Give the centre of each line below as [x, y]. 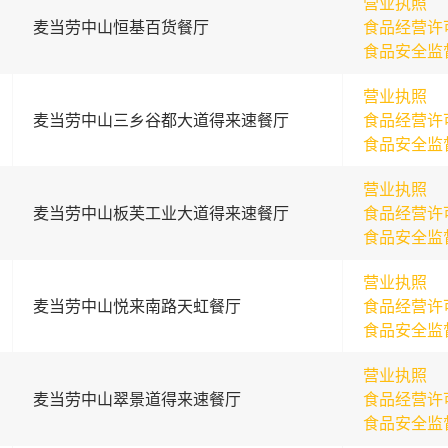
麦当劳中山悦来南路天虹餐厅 [136, 306]
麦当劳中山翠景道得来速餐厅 [136, 399]
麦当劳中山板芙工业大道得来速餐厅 [160, 213]
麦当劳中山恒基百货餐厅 [120, 27]
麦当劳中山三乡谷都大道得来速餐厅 [160, 120]
